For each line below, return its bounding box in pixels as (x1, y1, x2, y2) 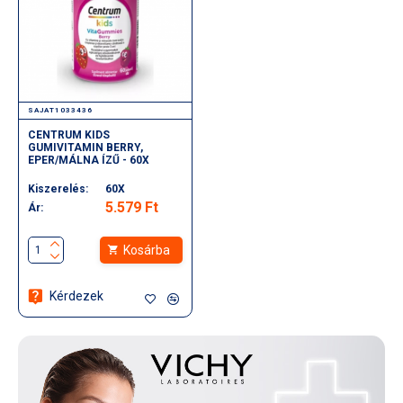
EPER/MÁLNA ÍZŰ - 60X (28, 153, 149, 166)
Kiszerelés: (28, 182, 88, 195)
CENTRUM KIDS (28, 128, 110, 141)
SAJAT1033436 (28, 105, 93, 114)
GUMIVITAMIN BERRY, (28, 140, 143, 154)
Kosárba (123, 242, 171, 257)
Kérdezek (49, 288, 103, 303)
